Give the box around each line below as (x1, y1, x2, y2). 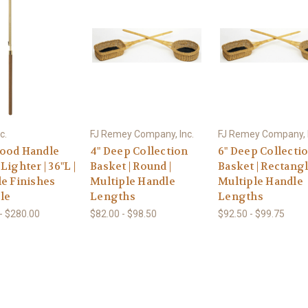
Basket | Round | (90, 159, 171, 173)
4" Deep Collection (90, 144, 188, 158)
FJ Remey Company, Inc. (90, 128, 194, 140)
